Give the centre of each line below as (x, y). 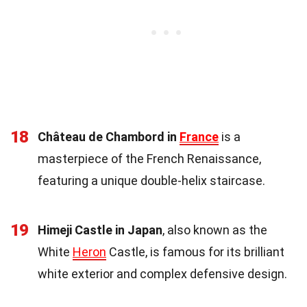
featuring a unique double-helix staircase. (151, 180)
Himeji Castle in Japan (100, 230)
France (199, 136)
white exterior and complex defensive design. (162, 273)
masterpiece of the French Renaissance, (149, 158)
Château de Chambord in (109, 136)
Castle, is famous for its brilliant (195, 251)
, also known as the (215, 230)
